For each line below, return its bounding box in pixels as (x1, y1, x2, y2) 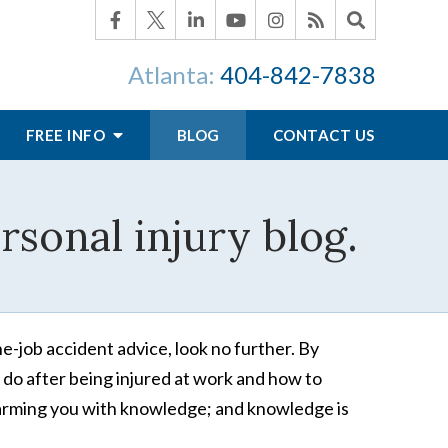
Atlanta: (128, 60, 220, 89)
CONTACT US (272, 126, 375, 144)
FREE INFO (25, 126, 109, 144)
